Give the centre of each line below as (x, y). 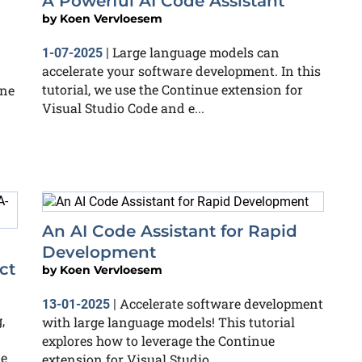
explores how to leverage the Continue (158, 340)
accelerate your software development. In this (181, 70)
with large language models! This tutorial (168, 322)
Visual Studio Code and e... (123, 107)
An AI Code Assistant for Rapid (170, 231)
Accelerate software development (221, 303)
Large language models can (196, 52)
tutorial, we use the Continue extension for (173, 89)
